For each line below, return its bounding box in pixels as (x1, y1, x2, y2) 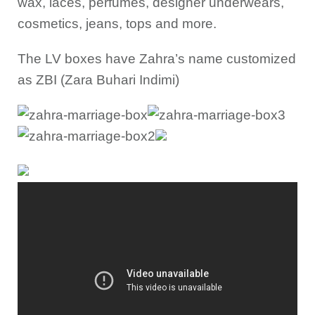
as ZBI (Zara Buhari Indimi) (18, 72, 179, 87)
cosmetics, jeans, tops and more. (18, 16, 217, 31)
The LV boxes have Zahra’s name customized (18, 51, 296, 66)
